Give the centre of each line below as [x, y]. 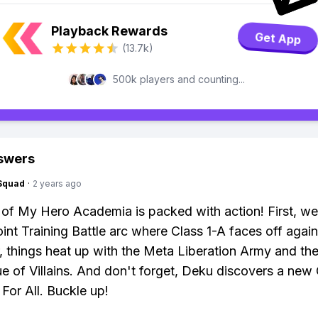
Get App [278, 38]
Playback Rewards [109, 31]
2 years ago [57, 183]
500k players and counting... [179, 79]
